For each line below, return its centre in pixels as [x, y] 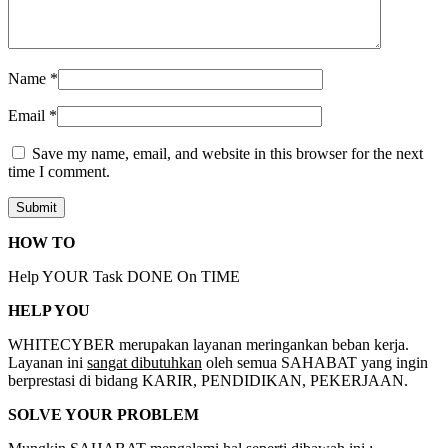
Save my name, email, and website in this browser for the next [227, 153]
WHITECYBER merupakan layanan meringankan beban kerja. [208, 344]
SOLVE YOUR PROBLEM [103, 414]
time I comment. [59, 171]
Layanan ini [47, 362]
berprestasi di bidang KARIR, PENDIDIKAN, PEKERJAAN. [208, 380]
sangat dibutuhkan [144, 362]
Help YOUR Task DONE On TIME [124, 276]
